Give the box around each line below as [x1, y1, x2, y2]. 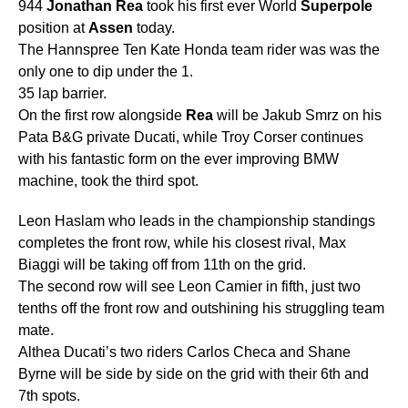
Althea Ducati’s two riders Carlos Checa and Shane [18, 343, 351, 360]
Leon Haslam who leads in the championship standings [18, 212, 375, 229]
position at [18, 19, 88, 36]
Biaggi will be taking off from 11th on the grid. [18, 256, 306, 272]
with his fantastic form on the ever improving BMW [18, 150, 339, 167]
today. [133, 19, 175, 36]
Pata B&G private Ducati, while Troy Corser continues [18, 128, 363, 145]
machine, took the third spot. [18, 172, 199, 189]
